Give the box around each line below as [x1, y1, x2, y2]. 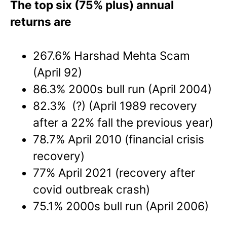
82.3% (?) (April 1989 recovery [33, 99, 198, 113]
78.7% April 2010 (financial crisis [33, 132, 205, 146]
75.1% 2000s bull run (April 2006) [33, 199, 209, 213]
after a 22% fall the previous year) [33, 116, 214, 130]
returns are [10, 15, 71, 29]
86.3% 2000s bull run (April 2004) [33, 82, 212, 96]
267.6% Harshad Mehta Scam [33, 49, 191, 63]
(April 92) [33, 65, 83, 80]
